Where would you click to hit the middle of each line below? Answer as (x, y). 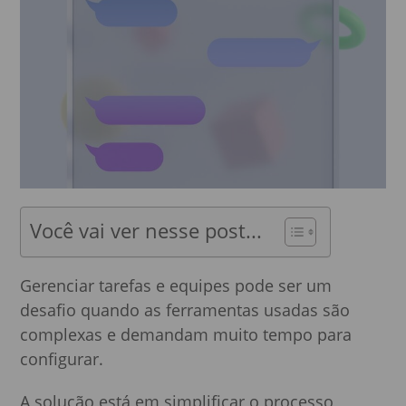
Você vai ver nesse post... (146, 230)
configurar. (62, 358)
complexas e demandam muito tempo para (186, 334)
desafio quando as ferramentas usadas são (185, 309)
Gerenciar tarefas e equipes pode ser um (176, 285)
